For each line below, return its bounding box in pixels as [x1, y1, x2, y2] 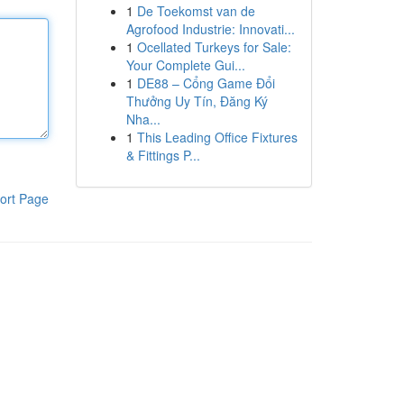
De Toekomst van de [136, 2, 255, 20]
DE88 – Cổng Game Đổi [136, 74, 275, 92]
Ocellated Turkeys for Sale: [136, 38, 291, 56]
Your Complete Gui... [125, 56, 245, 74]
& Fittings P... [125, 146, 200, 164]
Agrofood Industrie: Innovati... [125, 20, 295, 38]
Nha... [125, 110, 161, 128]
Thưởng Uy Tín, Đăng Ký [125, 92, 268, 110]
